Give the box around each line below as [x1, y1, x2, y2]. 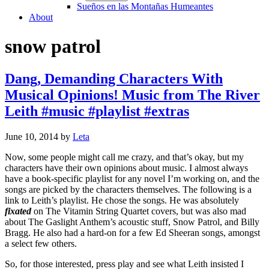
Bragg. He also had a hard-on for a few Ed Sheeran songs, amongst [5, 227, 260, 238]
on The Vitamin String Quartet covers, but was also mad [31, 205, 246, 216]
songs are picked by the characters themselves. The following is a [5, 184, 252, 195]
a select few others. [5, 238, 77, 249]
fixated [5, 205, 31, 216]
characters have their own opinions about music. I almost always [5, 162, 248, 173]
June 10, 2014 [5, 131, 58, 142]
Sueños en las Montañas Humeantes [77, 1, 213, 11]
